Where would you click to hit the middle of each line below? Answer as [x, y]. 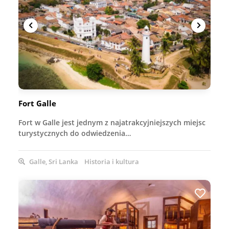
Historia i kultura [112, 162]
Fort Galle [37, 104]
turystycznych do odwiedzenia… [75, 133]
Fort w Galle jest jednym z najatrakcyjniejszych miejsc [112, 123]
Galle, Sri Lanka [53, 162]
